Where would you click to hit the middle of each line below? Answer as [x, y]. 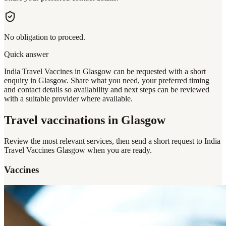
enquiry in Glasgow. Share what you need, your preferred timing [107, 80]
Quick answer [26, 54]
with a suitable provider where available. [68, 98]
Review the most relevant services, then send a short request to [104, 141]
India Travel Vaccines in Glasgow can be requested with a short [105, 71]
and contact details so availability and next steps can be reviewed [107, 89]
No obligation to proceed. [45, 37]
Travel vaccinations [54, 120]
